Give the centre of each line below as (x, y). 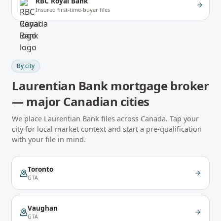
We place (28, 118)
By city (26, 66)
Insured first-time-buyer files (73, 10)
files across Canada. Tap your (149, 118)
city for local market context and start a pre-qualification (107, 129)
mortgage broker (158, 86)
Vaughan (43, 208)
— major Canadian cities (81, 101)
